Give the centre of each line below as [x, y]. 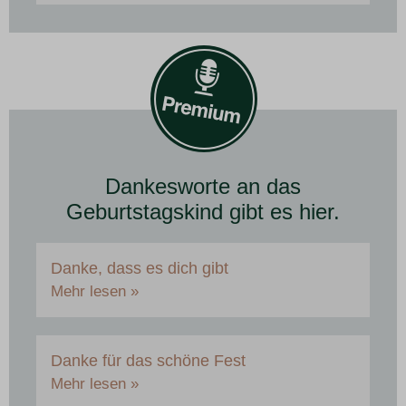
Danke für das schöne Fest [148, 361]
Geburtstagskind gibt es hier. [203, 212]
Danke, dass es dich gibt [140, 269]
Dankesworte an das [203, 187]
